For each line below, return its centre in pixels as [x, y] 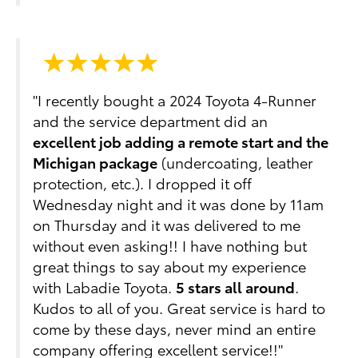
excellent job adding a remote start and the [181, 141]
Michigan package [95, 162]
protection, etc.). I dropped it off [143, 183]
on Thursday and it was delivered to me [167, 225]
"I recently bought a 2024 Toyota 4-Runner [175, 100]
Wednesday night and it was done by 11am [179, 204]
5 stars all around [236, 287]
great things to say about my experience [170, 266]
